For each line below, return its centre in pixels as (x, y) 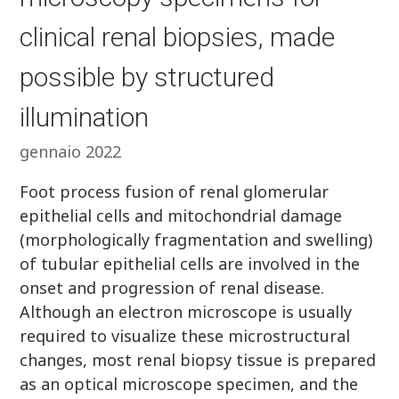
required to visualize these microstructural (185, 336)
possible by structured (147, 77)
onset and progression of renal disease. (172, 288)
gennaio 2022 (71, 151)
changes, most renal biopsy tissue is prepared (198, 360)
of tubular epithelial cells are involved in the (190, 264)
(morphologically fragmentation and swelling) (196, 240)
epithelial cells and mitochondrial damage (181, 216)
